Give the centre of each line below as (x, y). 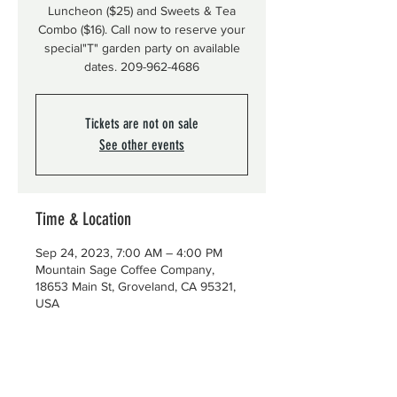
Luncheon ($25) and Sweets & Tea (142, 11)
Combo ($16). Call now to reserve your (142, 29)
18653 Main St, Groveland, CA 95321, (136, 286)
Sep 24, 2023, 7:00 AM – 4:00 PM (129, 253)
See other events (142, 145)
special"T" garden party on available (142, 48)
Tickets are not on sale (142, 124)
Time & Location (83, 219)
